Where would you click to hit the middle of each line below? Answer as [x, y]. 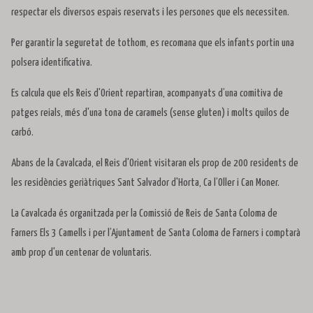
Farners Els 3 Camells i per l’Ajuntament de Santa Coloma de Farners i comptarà [156, 233]
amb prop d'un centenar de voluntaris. [82, 253]
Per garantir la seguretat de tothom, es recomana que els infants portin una [153, 43]
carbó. [22, 133]
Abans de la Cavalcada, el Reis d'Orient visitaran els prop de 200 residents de [155, 163]
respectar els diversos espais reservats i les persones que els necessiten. [150, 13]
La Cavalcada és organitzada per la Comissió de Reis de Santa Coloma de [144, 214]
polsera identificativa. [52, 63]
